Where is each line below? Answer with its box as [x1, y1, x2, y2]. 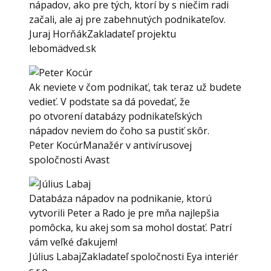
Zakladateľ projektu [87, 27, 176, 41]
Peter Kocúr [29, 139, 83, 152]
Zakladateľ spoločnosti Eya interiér [81, 250, 238, 263]
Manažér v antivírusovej [83, 139, 192, 152]
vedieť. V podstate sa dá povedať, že [29, 95, 190, 108]
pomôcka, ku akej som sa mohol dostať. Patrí [29, 221, 232, 234]
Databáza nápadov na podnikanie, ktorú [29, 192, 212, 205]
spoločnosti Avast [29, 153, 109, 166]
